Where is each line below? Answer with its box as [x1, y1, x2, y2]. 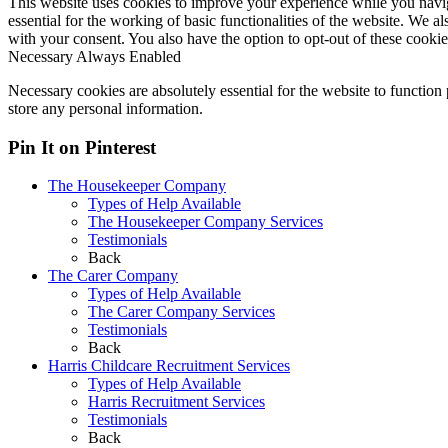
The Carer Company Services [88, 303, 275, 321]
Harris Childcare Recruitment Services [48, 357, 290, 375]
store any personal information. [8, 99, 203, 117]
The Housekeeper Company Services [88, 213, 323, 231]
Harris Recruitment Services [88, 393, 265, 411]
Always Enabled [76, 47, 181, 65]
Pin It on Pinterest [8, 136, 156, 158]
